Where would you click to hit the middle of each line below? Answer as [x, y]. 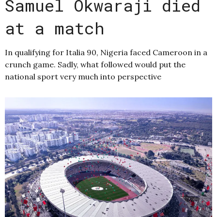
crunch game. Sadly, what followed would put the [95, 65]
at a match [55, 28]
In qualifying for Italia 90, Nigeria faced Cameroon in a [106, 53]
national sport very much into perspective [83, 77]
